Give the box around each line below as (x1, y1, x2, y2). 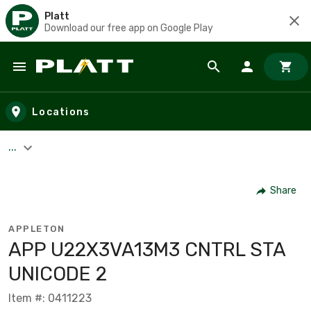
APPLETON (8, 223, 65, 234)
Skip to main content (13, 72, 133, 88)
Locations (32, 106, 90, 118)
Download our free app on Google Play (44, 22, 213, 34)
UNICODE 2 (8, 262, 107, 285)
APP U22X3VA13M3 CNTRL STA (8, 237, 285, 261)
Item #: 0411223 (8, 291, 92, 305)
